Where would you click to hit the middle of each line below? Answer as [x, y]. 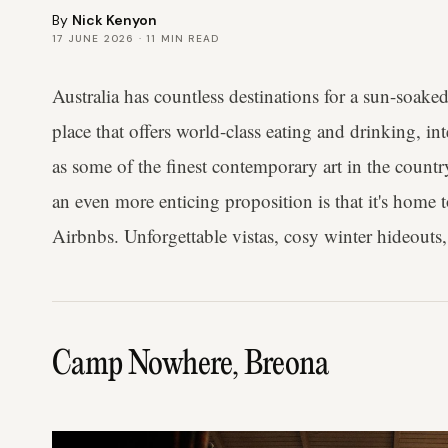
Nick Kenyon [114, 20]
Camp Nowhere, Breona [190, 365]
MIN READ [188, 38]
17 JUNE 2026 [93, 38]
